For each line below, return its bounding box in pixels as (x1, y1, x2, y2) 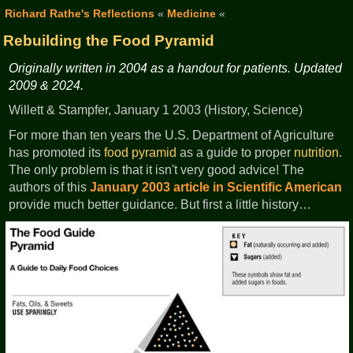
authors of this (9, 180, 91, 194)
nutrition (294, 145, 340, 159)
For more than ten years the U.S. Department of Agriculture (9, 128, 335, 142)
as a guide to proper (176, 145, 295, 159)
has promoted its (9, 145, 105, 159)
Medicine (166, 6, 216, 20)
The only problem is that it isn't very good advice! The (9, 162, 305, 176)
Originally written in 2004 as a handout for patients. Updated (9, 61, 343, 75)
